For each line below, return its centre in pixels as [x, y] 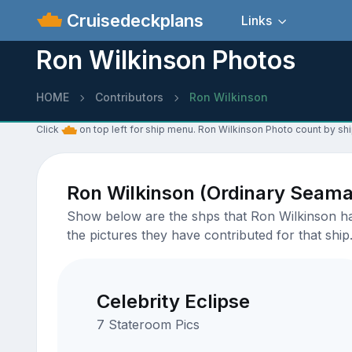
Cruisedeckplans [133, 20]
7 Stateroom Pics [148, 324]
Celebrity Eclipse [173, 301]
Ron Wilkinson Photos [165, 60]
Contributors [129, 97]
